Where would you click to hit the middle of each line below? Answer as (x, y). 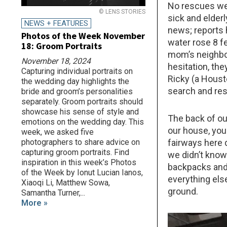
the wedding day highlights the (75, 82)
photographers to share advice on (81, 142)
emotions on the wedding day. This (83, 122)
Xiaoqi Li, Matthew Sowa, (66, 183)
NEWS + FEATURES (56, 24)
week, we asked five (58, 132)
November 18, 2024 (56, 61)
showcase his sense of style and (80, 112)
